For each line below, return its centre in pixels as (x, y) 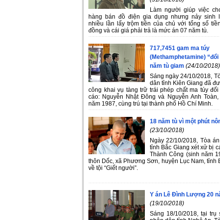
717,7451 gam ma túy (180, 48)
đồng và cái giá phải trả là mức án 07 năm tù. (148, 30)
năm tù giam (167, 66)
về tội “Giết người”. (113, 168)
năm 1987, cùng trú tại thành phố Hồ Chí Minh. (151, 103)
